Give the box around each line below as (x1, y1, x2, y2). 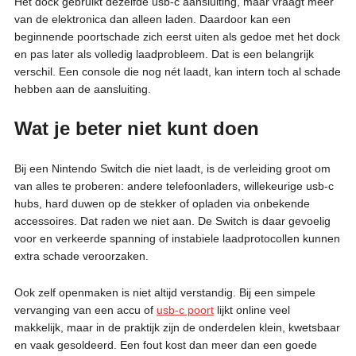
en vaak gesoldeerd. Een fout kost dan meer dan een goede (14, 338, 317, 351)
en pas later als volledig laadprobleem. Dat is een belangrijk (14, 47, 314, 60)
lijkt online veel (213, 303, 290, 316)
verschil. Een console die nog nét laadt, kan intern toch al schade (14, 64, 341, 78)
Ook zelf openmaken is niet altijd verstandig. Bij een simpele (14, 285, 315, 299)
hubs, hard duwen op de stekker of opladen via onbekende (14, 196, 310, 210)
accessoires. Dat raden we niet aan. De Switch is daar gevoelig (14, 214, 331, 227)
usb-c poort (156, 303, 214, 316)
